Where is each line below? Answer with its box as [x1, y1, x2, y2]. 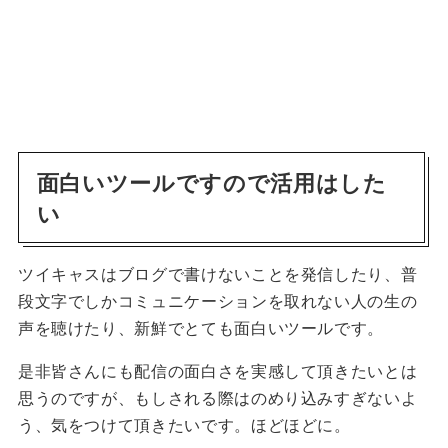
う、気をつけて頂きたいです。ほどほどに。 [17, 415, 351, 436]
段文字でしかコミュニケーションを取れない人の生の [17, 291, 418, 312]
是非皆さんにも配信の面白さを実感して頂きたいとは [17, 361, 418, 382]
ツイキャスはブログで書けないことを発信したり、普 [17, 264, 418, 285]
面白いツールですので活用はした [36, 168, 387, 196]
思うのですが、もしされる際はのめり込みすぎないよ [17, 388, 418, 409]
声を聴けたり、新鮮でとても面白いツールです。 [17, 318, 385, 339]
